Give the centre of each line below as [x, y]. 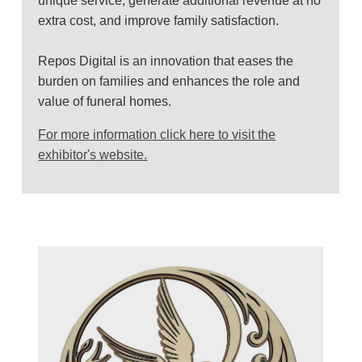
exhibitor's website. [93, 154]
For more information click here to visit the [157, 134]
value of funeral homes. [105, 101]
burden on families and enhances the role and [169, 81]
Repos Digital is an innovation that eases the [166, 61]
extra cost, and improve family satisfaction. [159, 20]
